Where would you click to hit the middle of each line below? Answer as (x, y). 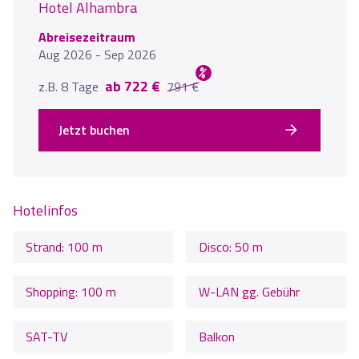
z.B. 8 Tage (72, 86)
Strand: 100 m (64, 247)
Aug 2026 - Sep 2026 (97, 54)
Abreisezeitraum (87, 36)
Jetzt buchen (94, 130)
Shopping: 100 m (71, 292)
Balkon (217, 337)
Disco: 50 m (231, 247)
